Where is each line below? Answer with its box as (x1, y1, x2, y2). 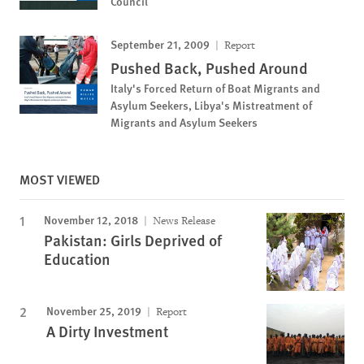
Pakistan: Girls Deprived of (44, 229, 222, 251)
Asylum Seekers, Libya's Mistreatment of (110, 97, 312, 113)
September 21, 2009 (110, 36, 210, 52)
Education (44, 248, 110, 270)
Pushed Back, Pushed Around (110, 57, 308, 79)
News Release (150, 214, 215, 227)
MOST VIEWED (19, 170, 100, 188)
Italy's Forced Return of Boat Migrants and (110, 80, 320, 96)
